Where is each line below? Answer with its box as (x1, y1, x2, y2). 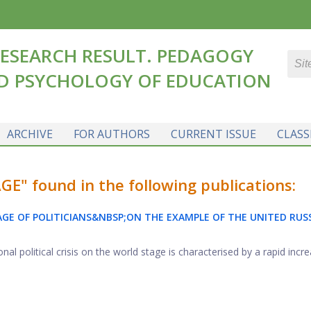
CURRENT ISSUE (170, 126, 256, 142)
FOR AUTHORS (73, 126, 150, 142)
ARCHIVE (6, 126, 53, 142)
